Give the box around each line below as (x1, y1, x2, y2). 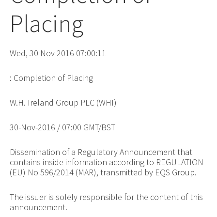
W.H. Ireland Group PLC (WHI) (9, 96, 117, 108)
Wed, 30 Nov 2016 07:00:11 (9, 47, 106, 59)
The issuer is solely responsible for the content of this (9, 191, 203, 202)
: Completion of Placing (9, 72, 93, 83)
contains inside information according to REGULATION (9, 156, 203, 168)
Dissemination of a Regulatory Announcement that (9, 146, 192, 157)
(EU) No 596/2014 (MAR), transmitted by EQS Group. (9, 166, 197, 178)
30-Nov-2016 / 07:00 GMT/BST (9, 121, 115, 133)
